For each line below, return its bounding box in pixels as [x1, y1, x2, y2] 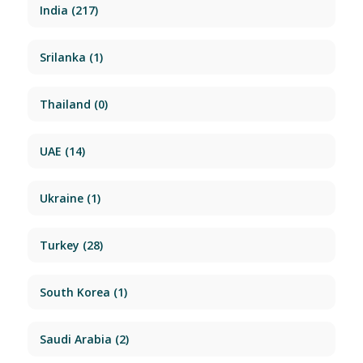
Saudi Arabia [39, 331, 112, 348]
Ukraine [39, 190, 83, 207]
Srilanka [39, 49, 86, 66]
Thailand [39, 96, 91, 113]
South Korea [39, 284, 110, 301]
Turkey [39, 237, 79, 254]
